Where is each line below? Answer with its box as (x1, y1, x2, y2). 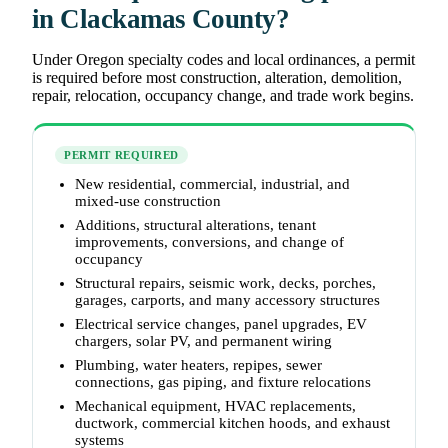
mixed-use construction (75, 193, 221, 210)
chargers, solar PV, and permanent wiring (75, 333, 332, 350)
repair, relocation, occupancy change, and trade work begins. (32, 87, 414, 105)
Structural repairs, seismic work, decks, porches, (75, 275, 376, 292)
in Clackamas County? (32, 4, 290, 35)
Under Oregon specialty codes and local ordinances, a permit (32, 51, 415, 69)
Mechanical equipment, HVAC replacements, (75, 398, 356, 415)
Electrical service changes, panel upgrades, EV (75, 316, 367, 333)
